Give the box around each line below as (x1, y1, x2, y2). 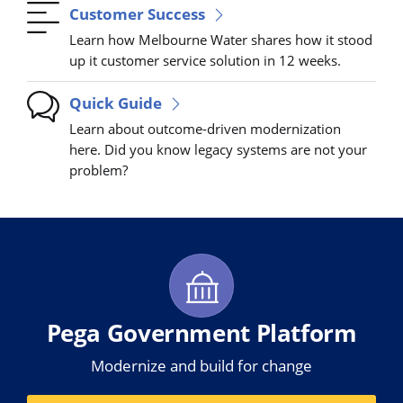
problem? (69, 161, 129, 180)
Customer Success (69, 4, 206, 25)
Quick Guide (69, 93, 163, 114)
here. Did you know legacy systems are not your (69, 140, 368, 159)
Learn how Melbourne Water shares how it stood (69, 31, 373, 49)
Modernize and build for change (91, 354, 312, 376)
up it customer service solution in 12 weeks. (69, 51, 342, 70)
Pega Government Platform (46, 317, 357, 350)
